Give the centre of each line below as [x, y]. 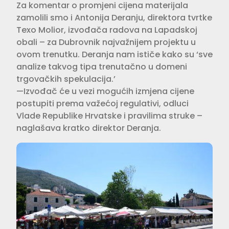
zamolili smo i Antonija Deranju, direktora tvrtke [114, 17]
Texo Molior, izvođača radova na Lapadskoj [107, 30]
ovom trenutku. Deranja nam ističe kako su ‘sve [114, 54]
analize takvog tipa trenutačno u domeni [102, 66]
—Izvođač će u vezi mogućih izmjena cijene [105, 91]
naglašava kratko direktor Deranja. [89, 128]
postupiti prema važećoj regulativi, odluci [102, 103]
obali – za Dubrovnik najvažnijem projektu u [106, 42]
